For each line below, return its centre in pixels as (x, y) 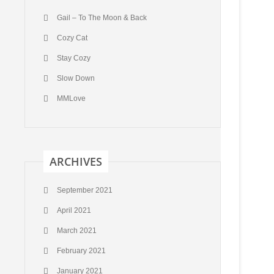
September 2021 (85, 190)
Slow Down (76, 78)
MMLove (71, 98)
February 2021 (81, 251)
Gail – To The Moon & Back (102, 18)
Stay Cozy (74, 58)
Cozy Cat (72, 38)
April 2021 (74, 210)
